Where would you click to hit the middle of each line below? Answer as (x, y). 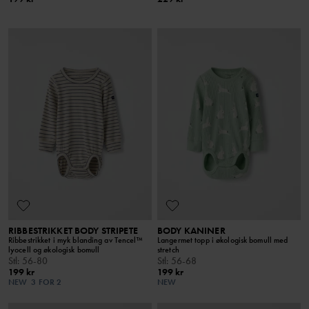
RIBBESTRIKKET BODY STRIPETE (73, 230)
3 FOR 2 (47, 282)
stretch (168, 249)
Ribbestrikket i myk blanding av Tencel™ (76, 240)
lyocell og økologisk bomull (54, 249)
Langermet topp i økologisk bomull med (223, 240)
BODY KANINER (191, 230)
